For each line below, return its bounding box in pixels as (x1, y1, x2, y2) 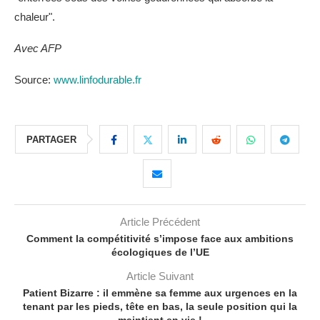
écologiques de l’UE (111, 246, 209, 258)
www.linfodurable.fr (54, 74, 141, 86)
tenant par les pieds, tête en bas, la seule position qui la (23, 301, 297, 312)
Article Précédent (120, 216, 200, 228)
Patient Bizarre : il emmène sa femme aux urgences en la (23, 287, 297, 299)
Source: (14, 74, 54, 86)
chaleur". (14, 11, 55, 23)
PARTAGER (26, 134, 76, 145)
